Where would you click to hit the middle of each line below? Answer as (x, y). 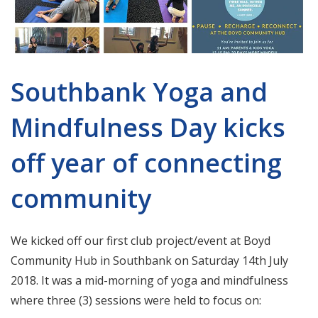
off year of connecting (146, 163)
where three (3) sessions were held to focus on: (136, 300)
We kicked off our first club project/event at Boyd (141, 241)
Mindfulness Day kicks (148, 127)
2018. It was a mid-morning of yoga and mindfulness (149, 280)
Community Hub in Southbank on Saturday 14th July (149, 261)
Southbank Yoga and (139, 92)
